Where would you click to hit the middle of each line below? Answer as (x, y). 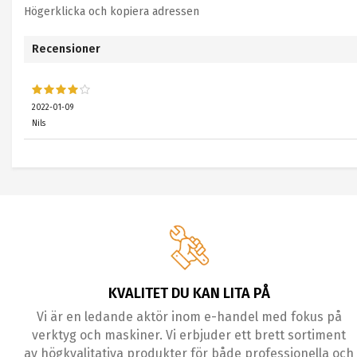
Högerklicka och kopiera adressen (112, 12)
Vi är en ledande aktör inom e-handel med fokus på (189, 317)
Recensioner (66, 49)
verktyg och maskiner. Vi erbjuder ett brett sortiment (189, 335)
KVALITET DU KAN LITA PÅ (189, 293)
